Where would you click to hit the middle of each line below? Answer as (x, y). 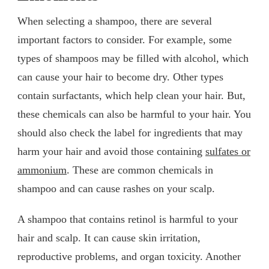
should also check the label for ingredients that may (130, 132)
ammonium (42, 170)
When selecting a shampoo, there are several (115, 21)
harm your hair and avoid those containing (111, 151)
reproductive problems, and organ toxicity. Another (129, 256)
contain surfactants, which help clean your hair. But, (131, 95)
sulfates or (228, 151)
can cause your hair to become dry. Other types (120, 77)
